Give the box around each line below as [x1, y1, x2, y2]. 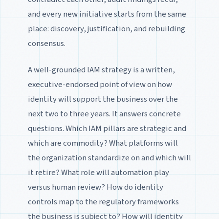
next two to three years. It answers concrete [27, 108, 181, 120]
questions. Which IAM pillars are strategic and [27, 122, 186, 134]
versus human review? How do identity [27, 181, 163, 193]
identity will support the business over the [27, 93, 178, 105]
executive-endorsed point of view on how [27, 78, 172, 90]
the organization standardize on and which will [27, 152, 191, 164]
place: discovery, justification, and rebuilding [27, 22, 185, 35]
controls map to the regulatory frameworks [27, 196, 179, 208]
